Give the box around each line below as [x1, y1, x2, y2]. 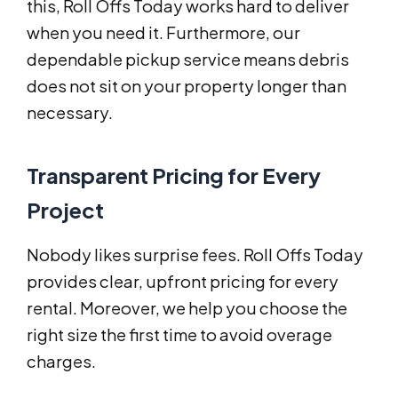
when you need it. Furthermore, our [27, 22, 300, 44]
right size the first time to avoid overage [27, 324, 332, 346]
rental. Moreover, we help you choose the [27, 298, 347, 319]
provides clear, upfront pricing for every [27, 271, 338, 292]
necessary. [27, 102, 113, 123]
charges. [27, 351, 96, 372]
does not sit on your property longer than [27, 76, 346, 97]
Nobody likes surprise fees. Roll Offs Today [27, 244, 363, 266]
